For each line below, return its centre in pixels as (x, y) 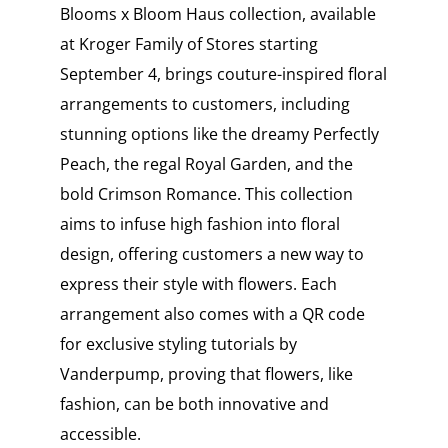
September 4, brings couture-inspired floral (223, 74)
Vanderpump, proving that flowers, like (206, 374)
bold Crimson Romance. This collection (206, 194)
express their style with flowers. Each (198, 284)
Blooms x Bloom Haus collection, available (217, 14)
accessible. (100, 434)
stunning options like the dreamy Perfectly (219, 134)
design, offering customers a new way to (211, 254)
